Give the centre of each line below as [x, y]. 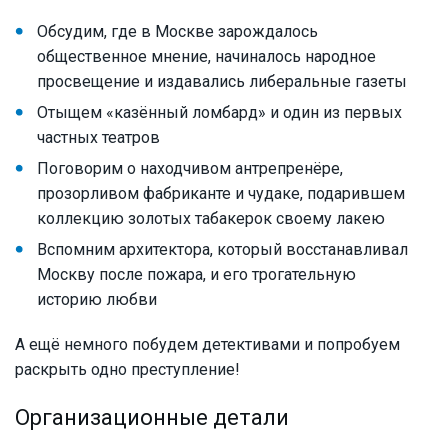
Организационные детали [152, 418]
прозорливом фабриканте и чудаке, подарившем [221, 194]
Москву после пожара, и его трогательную [196, 275]
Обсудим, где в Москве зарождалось [177, 32]
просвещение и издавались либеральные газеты [222, 82]
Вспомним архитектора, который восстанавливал [222, 250]
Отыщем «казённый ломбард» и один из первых [219, 113]
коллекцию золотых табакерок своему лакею [211, 219]
